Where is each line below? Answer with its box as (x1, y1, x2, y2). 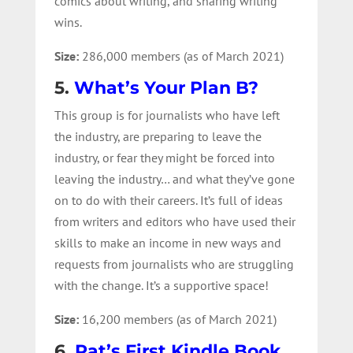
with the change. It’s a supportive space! (54, 277, 269, 293)
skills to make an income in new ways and (54, 234, 281, 251)
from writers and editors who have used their (54, 213, 295, 229)
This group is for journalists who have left (54, 106, 280, 123)
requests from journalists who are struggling (54, 255, 294, 272)
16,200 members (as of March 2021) (81, 310, 277, 327)
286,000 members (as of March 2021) (81, 47, 284, 64)
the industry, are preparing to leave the (54, 128, 262, 144)
